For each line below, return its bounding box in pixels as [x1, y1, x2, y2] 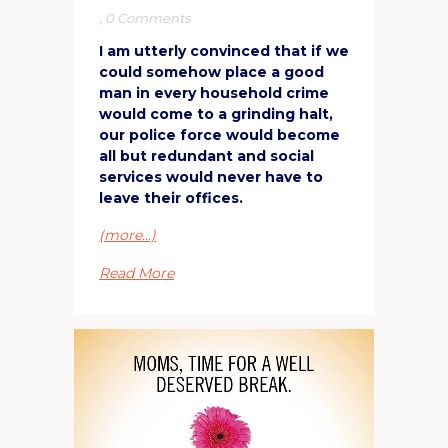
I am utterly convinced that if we [99, 41, 349, 60]
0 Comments [105, 9, 190, 26]
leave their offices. [99, 188, 243, 207]
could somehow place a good [99, 62, 324, 81]
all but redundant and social [99, 146, 314, 165]
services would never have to [99, 167, 323, 186]
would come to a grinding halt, [99, 104, 333, 123]
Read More [99, 263, 174, 282]
